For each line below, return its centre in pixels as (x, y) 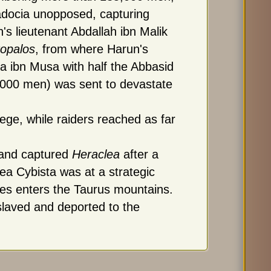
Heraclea (96, 154)
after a (139, 154)
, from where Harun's (91, 49)
